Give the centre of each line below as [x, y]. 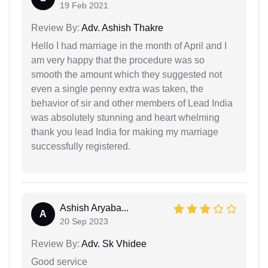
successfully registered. [81, 146]
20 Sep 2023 [84, 221]
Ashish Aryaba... [94, 208]
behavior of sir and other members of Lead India [132, 103]
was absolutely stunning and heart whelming [125, 117]
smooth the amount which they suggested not [127, 74]
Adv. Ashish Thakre [121, 28]
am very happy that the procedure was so [118, 60]
